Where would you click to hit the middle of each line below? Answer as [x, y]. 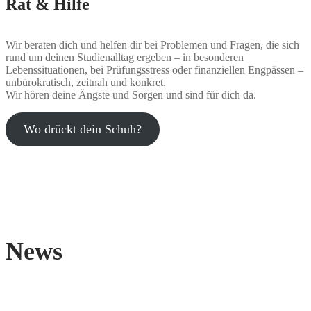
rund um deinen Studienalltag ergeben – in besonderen [125, 57]
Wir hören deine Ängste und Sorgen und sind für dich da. [131, 94]
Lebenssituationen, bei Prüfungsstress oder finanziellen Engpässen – [154, 69]
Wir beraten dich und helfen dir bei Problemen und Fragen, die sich [152, 44]
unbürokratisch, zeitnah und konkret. [86, 82]
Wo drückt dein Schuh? [82, 129]
